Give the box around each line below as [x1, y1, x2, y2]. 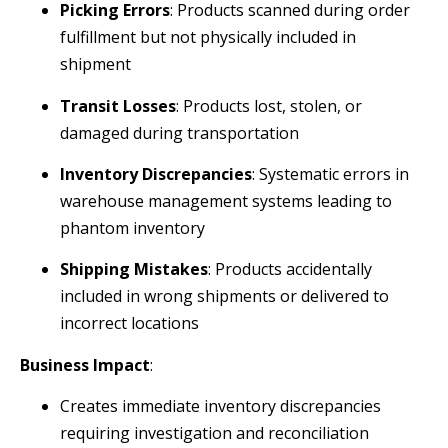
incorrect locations [60, 312, 199, 335]
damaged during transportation [60, 121, 299, 144]
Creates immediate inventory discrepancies [60, 395, 381, 418]
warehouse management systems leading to [60, 189, 392, 212]
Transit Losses [60, 94, 176, 117]
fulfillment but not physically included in [60, 26, 356, 49]
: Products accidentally [208, 258, 372, 281]
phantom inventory [60, 216, 205, 239]
